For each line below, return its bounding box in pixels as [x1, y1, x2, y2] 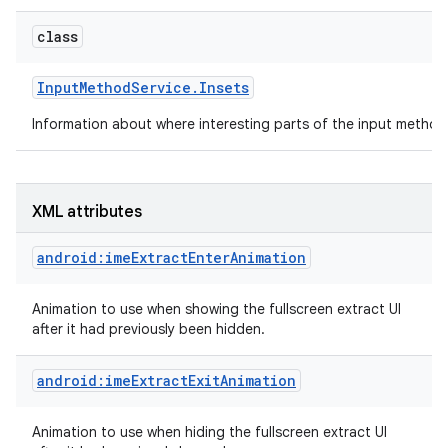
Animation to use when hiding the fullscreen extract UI [32, 423, 387, 441]
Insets [199, 78, 249, 97]
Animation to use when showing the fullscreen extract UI [32, 300, 401, 318]
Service [131, 78, 191, 97]
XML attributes [32, 202, 142, 222]
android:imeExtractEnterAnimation [37, 248, 306, 267]
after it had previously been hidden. [32, 320, 269, 338]
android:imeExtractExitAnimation [37, 371, 296, 390]
